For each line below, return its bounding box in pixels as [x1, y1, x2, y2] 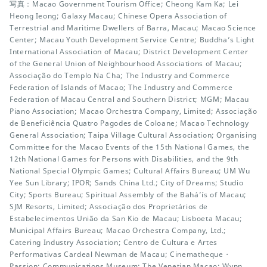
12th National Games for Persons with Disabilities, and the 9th [10, 154, 238, 164]
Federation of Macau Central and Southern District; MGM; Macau [10, 94, 250, 104]
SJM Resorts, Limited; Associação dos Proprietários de [10, 201, 208, 212]
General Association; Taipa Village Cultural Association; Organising [10, 130, 257, 140]
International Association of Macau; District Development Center [10, 46, 249, 57]
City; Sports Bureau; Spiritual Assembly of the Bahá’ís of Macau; [10, 190, 247, 200]
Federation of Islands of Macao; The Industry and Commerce [10, 82, 233, 92]
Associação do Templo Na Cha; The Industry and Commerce [10, 70, 230, 80]
